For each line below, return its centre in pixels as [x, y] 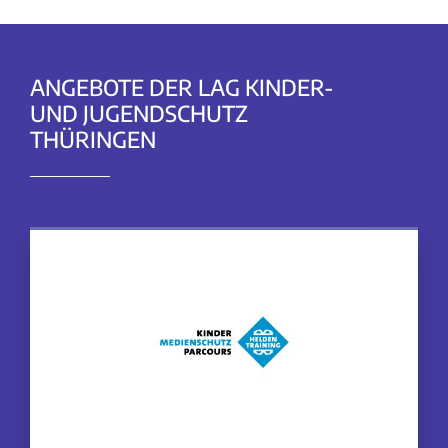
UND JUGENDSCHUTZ [139, 113]
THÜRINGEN [93, 139]
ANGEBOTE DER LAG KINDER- [181, 87]
